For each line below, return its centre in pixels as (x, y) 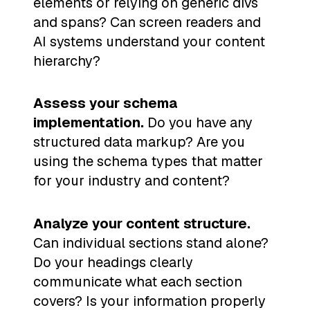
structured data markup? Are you (139, 142)
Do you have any (198, 123)
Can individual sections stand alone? (151, 243)
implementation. (89, 123)
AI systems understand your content (149, 41)
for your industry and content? (131, 181)
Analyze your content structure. (142, 223)
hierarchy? (67, 61)
